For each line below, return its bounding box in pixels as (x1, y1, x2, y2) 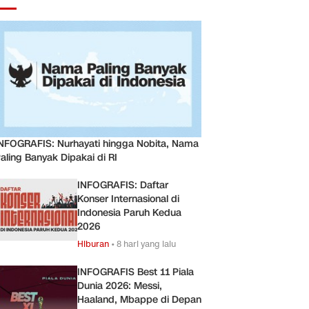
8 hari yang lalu (117, 237, 176, 250)
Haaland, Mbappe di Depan (77, 292, 201, 306)
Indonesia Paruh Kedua (77, 206, 181, 219)
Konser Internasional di (77, 192, 179, 206)
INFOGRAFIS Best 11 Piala (77, 265, 194, 279)
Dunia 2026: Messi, (77, 279, 162, 292)
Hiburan (77, 237, 109, 250)
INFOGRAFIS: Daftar (77, 178, 168, 192)
